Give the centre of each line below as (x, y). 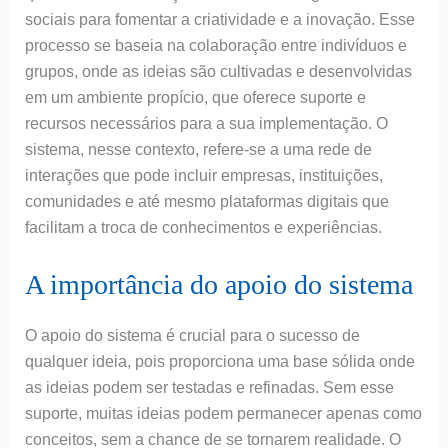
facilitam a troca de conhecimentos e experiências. (203, 228)
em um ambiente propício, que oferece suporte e (195, 98)
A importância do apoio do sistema (218, 285)
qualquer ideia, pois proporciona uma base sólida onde (219, 362)
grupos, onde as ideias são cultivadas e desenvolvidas (218, 72)
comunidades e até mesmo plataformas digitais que (206, 202)
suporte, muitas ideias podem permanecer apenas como (223, 414)
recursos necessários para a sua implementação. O (206, 124)
